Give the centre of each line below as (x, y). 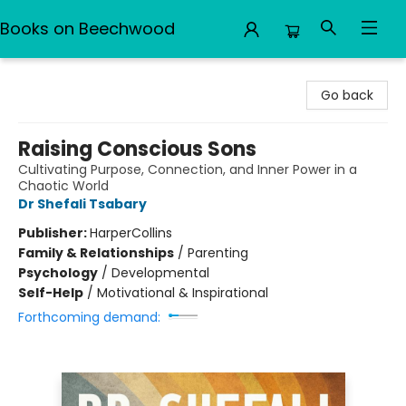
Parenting (218, 253)
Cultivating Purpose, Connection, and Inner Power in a (188, 169)
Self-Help (51, 293)
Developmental (160, 273)
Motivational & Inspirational (183, 293)
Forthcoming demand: (89, 317)
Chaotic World (63, 186)
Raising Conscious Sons (137, 149)
